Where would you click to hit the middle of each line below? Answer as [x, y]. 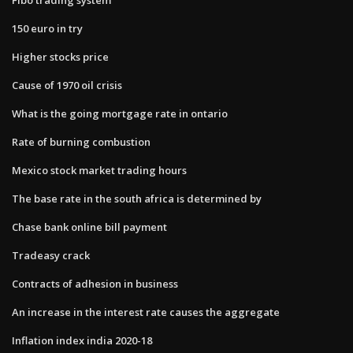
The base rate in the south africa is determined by [137, 198]
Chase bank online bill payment [89, 227]
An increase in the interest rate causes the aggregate [146, 312]
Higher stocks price [60, 56]
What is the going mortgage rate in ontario [120, 113]
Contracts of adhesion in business [95, 283]
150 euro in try [47, 28]
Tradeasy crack [51, 255]
